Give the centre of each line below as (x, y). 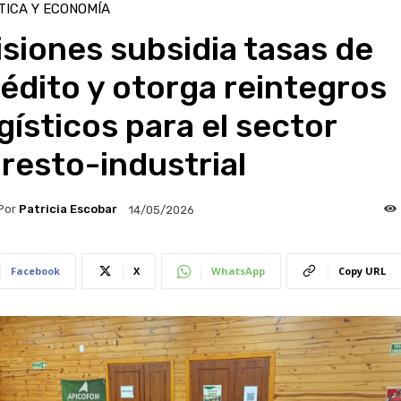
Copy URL (362, 270)
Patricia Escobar (68, 209)
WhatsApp (238, 270)
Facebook (35, 270)
